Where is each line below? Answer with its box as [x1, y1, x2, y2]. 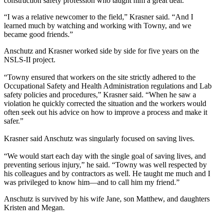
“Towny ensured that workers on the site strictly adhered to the [4, 73, 196, 81]
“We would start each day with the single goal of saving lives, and [4, 151, 206, 160]
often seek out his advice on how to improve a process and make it [4, 108, 207, 116]
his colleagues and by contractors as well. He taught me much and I [4, 169, 210, 178]
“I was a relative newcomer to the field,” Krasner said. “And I [4, 12, 193, 21]
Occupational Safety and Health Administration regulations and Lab [4, 81, 212, 90]
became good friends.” [4, 30, 73, 38]
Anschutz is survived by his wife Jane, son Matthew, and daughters [4, 194, 210, 203]
